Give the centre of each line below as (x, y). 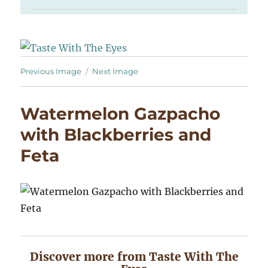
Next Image (115, 71)
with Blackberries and (116, 134)
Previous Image (51, 71)
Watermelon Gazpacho (121, 113)
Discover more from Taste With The (134, 256)
